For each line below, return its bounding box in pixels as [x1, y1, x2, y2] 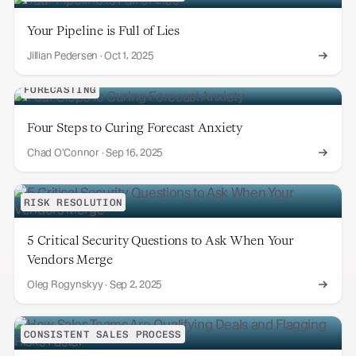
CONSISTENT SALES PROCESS [24, 328, 182, 341]
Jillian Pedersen [27, 49, 98, 62]
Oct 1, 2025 [104, 49, 154, 62]
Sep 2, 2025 [109, 278, 162, 291]
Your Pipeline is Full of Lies [27, 22, 180, 39]
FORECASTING [24, 83, 97, 96]
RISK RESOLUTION [24, 196, 123, 209]
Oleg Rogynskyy [27, 278, 103, 291]
